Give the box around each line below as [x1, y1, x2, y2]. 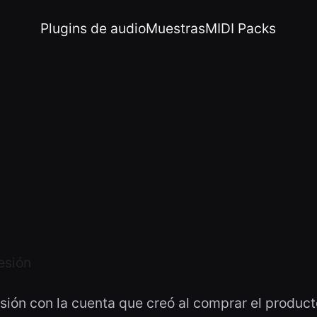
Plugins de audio [40, 19, 146, 37]
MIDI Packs [205, 19, 277, 37]
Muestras [146, 19, 206, 37]
